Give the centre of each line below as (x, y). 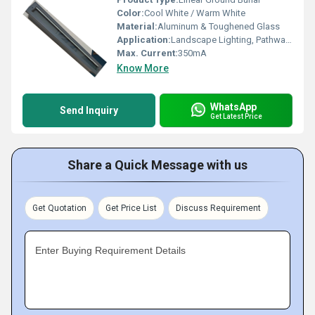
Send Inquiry (89, 110)
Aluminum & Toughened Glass (219, 26)
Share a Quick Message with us (157, 165)
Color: (130, 13)
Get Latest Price (236, 116)
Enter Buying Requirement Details (110, 250)
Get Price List (131, 208)
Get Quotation (59, 208)
